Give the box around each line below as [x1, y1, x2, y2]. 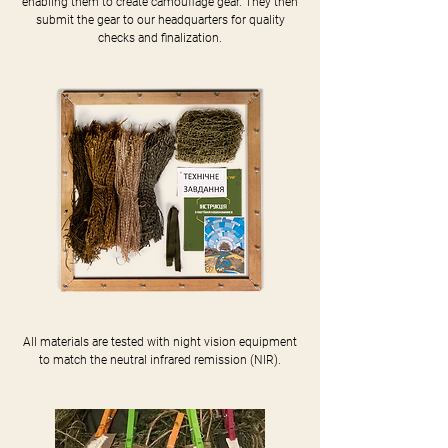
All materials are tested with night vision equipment [23, 335, 297, 349]
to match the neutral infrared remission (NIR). [39, 353, 281, 367]
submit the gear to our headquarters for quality [35, 13, 285, 27]
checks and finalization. [98, 31, 222, 45]
